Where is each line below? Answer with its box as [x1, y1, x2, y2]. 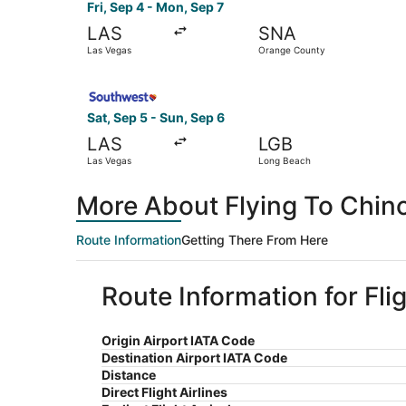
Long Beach [257, 154, 311, 166]
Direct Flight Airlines [101, 383, 227, 400]
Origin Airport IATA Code [101, 332, 255, 348]
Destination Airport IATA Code [101, 349, 287, 365]
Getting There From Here [181, 231, 328, 247]
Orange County [257, 43, 325, 55]
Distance [101, 366, 156, 382]
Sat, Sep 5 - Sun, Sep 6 [87, 109, 225, 125]
